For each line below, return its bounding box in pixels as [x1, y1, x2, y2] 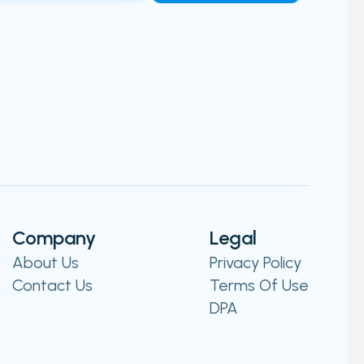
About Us [11, 253, 79, 272]
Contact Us [11, 275, 93, 295]
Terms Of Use [210, 275, 309, 295]
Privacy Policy [210, 253, 301, 272]
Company [11, 226, 96, 249]
